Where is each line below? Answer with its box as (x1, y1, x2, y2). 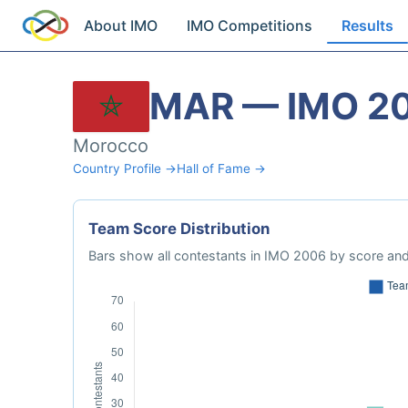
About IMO (84, 16, 158, 35)
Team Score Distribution (88, 219, 270, 238)
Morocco (73, 135, 148, 157)
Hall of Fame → (177, 161, 266, 176)
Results (342, 16, 394, 35)
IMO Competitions (187, 16, 313, 35)
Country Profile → (73, 161, 177, 176)
